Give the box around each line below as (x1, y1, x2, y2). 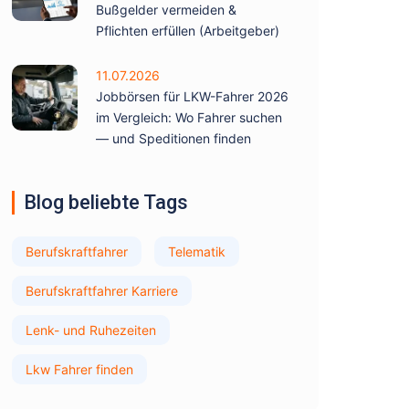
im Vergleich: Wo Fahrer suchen (96, 110, 282, 125)
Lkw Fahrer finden (26, 362, 133, 377)
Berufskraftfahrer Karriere (26, 283, 178, 299)
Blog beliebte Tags (24, 191, 188, 214)
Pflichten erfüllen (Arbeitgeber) (96, 23, 279, 38)
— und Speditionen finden (96, 131, 251, 146)
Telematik (168, 244, 225, 259)
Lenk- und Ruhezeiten (26, 322, 156, 338)
